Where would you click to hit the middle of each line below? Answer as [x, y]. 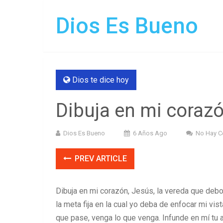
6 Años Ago [150, 133]
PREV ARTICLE [100, 159]
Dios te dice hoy [101, 80]
